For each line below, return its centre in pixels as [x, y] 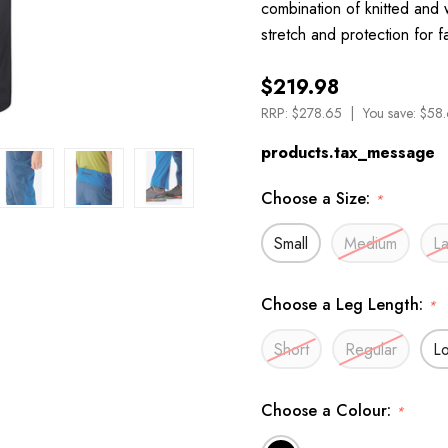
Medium [370, 243]
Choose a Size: [318, 198]
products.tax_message [348, 152]
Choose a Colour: [328, 410]
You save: [391, 113]
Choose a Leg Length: [344, 304]
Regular [371, 349]
